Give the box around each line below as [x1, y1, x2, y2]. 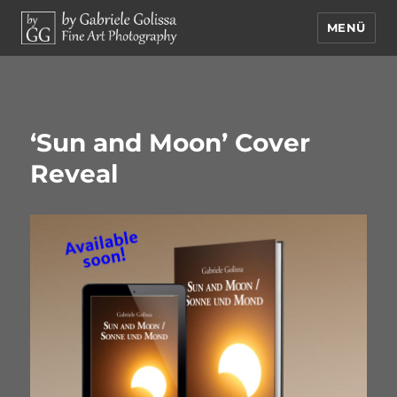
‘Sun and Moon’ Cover [30, 128, 311, 158]
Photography [21, 82, 161, 107]
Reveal [30, 159, 119, 189]
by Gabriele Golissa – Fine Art [21, 57, 336, 82]
